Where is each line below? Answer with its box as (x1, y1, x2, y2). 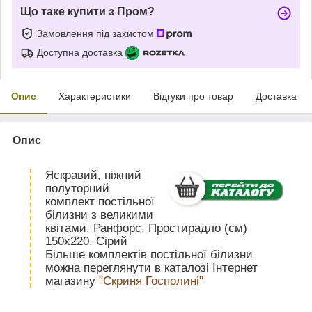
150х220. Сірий (45, 234, 127, 248)
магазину (45, 274, 99, 288)
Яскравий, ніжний (45, 168, 141, 182)
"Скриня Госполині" (99, 274, 203, 288)
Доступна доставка (37, 46, 123, 58)
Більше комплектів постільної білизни (45, 247, 253, 261)
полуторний (45, 181, 109, 195)
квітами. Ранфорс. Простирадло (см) (45, 221, 247, 235)
